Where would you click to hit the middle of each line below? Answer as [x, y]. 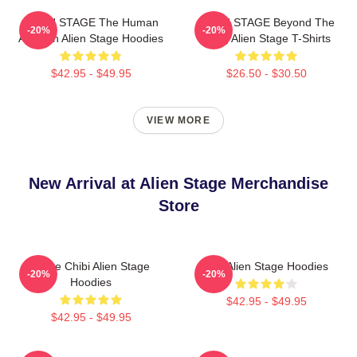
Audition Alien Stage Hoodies [91, 39]
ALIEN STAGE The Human [91, 23]
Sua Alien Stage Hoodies [266, 267]
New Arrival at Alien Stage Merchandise [178, 184]
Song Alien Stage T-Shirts [266, 39]
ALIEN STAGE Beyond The [266, 23]
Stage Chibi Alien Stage [91, 267]
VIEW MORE [178, 121]
